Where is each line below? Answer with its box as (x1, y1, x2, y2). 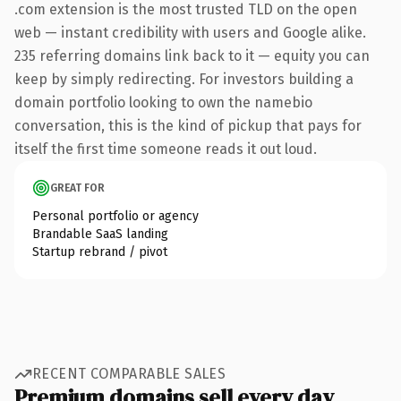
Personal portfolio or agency (32, 208, 199, 224)
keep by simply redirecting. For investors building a (14, 70, 354, 88)
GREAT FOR (50, 181, 105, 194)
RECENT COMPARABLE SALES (32, 365, 226, 382)
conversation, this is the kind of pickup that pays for (14, 116, 362, 134)
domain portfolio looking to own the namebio (14, 93, 312, 111)
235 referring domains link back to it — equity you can (14, 47, 370, 64)
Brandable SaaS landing (32, 226, 168, 242)
